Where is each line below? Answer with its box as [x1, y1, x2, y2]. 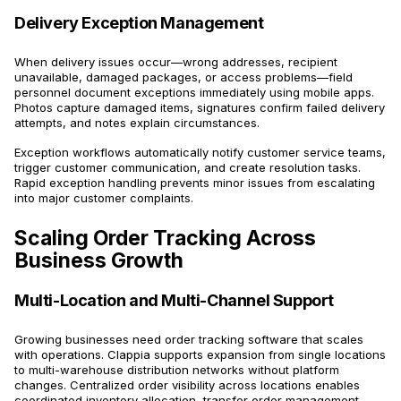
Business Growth [14, 248, 183, 274]
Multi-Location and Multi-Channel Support [14, 291, 334, 311]
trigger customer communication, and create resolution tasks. [14, 160, 361, 175]
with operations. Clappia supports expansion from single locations [14, 347, 386, 363]
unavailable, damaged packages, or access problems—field [14, 70, 353, 85]
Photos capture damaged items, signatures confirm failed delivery [14, 100, 385, 115]
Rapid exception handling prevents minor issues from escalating [14, 175, 375, 191]
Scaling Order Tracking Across [14, 226, 316, 252]
